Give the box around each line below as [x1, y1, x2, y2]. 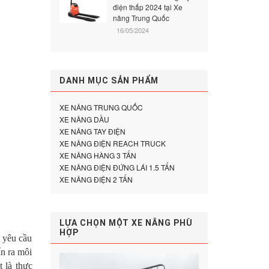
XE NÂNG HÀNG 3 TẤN [59, 150, 136, 160]
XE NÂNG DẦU [59, 114, 109, 124]
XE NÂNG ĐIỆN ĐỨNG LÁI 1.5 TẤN [59, 162, 175, 172]
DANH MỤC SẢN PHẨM [59, 76, 159, 85]
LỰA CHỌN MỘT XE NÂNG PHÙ [59, 218, 193, 228]
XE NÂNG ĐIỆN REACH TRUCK [59, 138, 166, 148]
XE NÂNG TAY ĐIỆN [59, 126, 125, 136]
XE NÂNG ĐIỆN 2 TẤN [59, 174, 133, 184]
